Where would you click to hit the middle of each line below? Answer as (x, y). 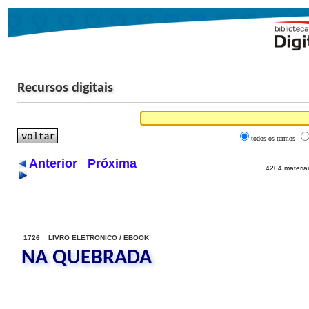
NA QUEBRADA (87, 258)
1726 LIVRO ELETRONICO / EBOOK (86, 238)
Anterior (53, 163)
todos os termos (273, 138)
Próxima (112, 163)
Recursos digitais (65, 88)
